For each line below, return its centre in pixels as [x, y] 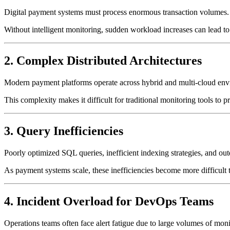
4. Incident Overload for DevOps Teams [109, 201]
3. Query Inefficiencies [64, 131]
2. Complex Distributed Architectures [103, 60]
